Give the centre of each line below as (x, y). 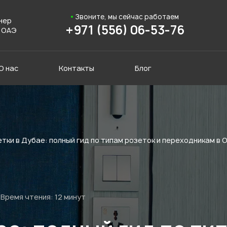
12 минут (69, 197)
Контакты (77, 68)
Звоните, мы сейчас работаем (127, 17)
